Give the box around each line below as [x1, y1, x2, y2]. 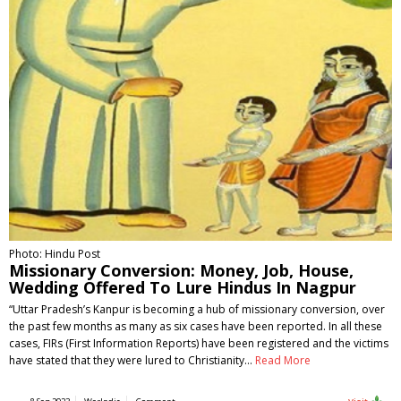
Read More [255, 353, 311, 368]
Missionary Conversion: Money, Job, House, [9, 260, 354, 281]
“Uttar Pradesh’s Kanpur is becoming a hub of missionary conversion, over [9, 302, 385, 317]
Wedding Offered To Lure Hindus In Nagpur [9, 277, 356, 298]
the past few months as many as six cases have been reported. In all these [9, 319, 382, 334]
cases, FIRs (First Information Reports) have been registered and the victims [9, 336, 388, 351]
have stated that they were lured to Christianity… [9, 353, 255, 368]
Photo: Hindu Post [9, 246, 100, 261]
